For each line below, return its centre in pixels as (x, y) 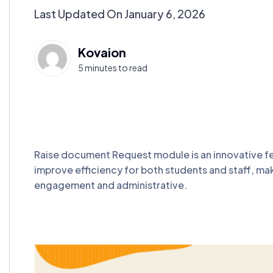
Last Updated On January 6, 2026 (120, 14)
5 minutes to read (113, 67)
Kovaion (102, 52)
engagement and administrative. (111, 185)
